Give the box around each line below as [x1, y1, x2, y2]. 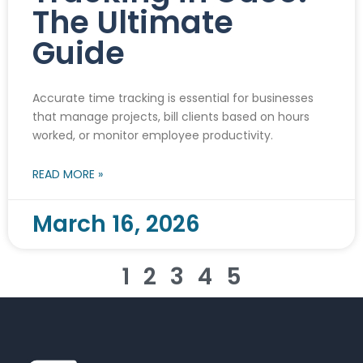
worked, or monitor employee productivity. [32, 126, 273, 143]
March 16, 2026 [32, 207, 200, 240]
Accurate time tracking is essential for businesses [32, 89, 314, 106]
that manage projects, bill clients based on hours [32, 108, 310, 125]
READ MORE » [32, 165, 103, 182]
